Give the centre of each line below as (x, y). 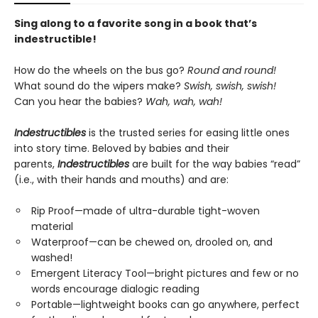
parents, (36, 164)
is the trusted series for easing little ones (189, 133)
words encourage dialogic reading (115, 289)
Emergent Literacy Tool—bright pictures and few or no (165, 273)
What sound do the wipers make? (98, 86)
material (52, 226)
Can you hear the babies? (78, 102)
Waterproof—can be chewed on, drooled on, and (152, 242)
